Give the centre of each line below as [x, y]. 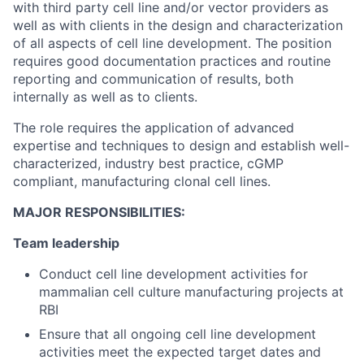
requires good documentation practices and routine [172, 61]
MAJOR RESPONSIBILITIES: [99, 212]
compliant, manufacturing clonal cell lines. [142, 181]
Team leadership [66, 243]
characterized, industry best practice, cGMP [148, 163]
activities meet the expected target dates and [180, 352]
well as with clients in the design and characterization [178, 25]
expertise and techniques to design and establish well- [181, 145]
